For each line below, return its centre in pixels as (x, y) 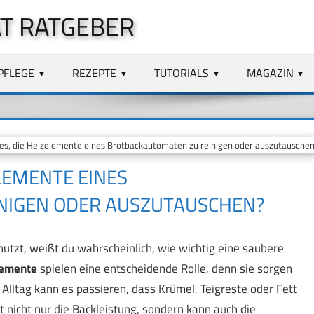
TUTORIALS (182, 73)
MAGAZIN (270, 73)
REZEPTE (95, 73)
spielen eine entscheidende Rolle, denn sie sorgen (164, 269)
